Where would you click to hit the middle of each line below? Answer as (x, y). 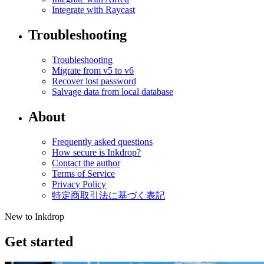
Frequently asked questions (102, 141)
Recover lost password (94, 81)
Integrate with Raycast (93, 10)
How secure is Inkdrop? (96, 152)
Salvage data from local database (113, 92)
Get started (39, 241)
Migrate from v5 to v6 (93, 71)
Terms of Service (83, 173)
